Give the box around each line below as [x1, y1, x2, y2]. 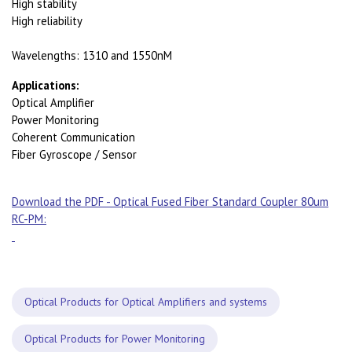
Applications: [12, 78, 79, 93]
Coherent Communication [12, 130, 135, 145]
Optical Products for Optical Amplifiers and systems [24, 295, 267, 309]
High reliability [12, 13, 82, 28]
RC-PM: [12, 211, 46, 226]
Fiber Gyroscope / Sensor [12, 147, 137, 162]
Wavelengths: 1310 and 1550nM [12, 48, 172, 63]
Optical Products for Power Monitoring [24, 332, 205, 346]
